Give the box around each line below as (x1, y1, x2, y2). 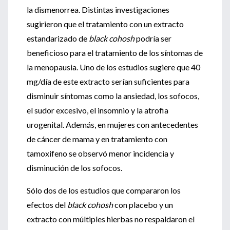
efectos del (27, 200, 67, 209)
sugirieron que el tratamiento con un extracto (27, 19, 184, 29)
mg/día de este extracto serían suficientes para (27, 76, 189, 86)
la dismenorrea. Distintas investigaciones (27, 5, 169, 14)
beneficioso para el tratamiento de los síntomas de (27, 48, 203, 57)
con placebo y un (113, 200, 173, 209)
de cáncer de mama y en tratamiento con (27, 134, 167, 144)
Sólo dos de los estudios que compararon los (27, 185, 181, 195)
